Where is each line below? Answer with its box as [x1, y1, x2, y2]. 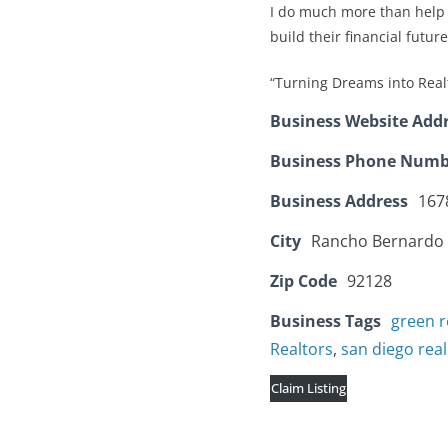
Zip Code [270, 270, 337, 293]
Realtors [270, 338, 333, 361]
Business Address [270, 190, 408, 213]
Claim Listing [271, 379, 346, 398]
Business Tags [270, 310, 381, 333]
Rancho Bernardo [311, 230, 444, 253]
